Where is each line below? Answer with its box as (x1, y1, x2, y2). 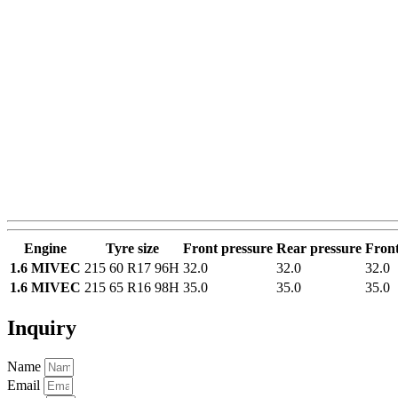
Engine (24, 240, 67, 256)
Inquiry (7, 315, 76, 339)
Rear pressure (276, 240, 362, 256)
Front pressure (183, 240, 273, 256)
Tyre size (105, 240, 159, 256)
